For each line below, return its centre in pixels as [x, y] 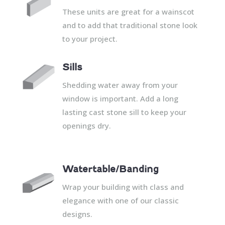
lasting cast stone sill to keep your [124, 112]
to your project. [90, 38]
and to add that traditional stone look [130, 25]
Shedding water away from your [120, 85]
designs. [77, 214]
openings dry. [86, 125]
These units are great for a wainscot [128, 11]
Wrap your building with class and [123, 187]
